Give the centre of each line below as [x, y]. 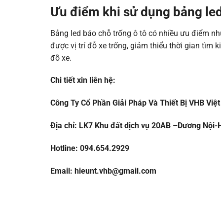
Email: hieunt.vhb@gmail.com [103, 171]
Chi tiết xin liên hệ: [83, 80]
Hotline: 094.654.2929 [90, 148]
